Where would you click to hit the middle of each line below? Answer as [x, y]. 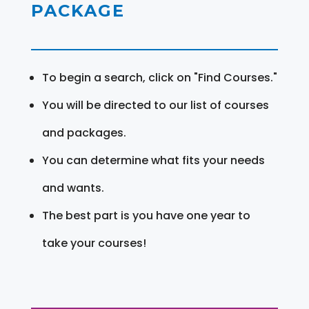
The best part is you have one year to [146, 215]
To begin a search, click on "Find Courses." [159, 77]
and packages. [84, 132]
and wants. [73, 188]
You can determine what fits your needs [153, 160]
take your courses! [94, 243]
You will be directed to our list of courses [155, 105]
